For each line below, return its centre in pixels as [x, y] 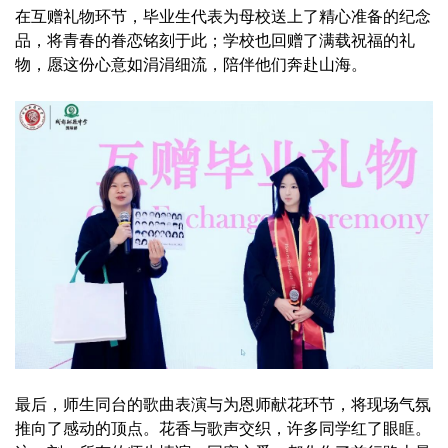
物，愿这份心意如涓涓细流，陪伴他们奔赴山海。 [191, 65]
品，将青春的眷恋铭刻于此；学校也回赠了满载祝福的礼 [215, 41]
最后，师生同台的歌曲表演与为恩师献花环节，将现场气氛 [223, 404]
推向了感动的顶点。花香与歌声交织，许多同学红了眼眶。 [223, 428]
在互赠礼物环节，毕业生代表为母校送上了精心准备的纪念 [223, 17]
